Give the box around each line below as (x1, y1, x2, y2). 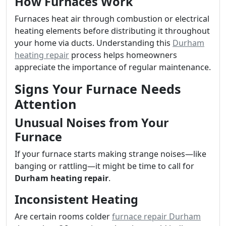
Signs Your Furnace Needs (15, 80, 181, 97)
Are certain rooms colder (15, 211, 112, 222)
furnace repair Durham (112, 211, 201, 222)
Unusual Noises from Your (15, 115, 169, 131)
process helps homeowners (69, 49, 177, 61)
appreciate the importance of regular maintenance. (15, 62, 211, 73)
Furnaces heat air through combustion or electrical (15, 13, 209, 24)
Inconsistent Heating (15, 191, 138, 207)
